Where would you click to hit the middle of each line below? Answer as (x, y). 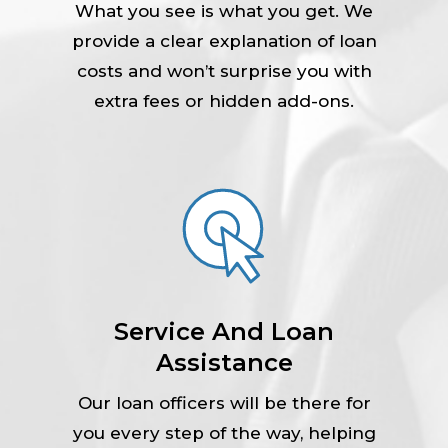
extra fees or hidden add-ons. (224, 100)
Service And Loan (224, 331)
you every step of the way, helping (224, 432)
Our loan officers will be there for (224, 402)
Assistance (224, 362)
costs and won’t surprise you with (224, 70)
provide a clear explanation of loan (224, 40)
